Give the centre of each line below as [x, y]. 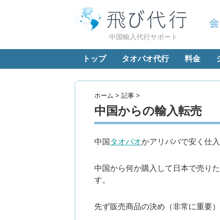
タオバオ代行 [145, 59]
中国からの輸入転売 [148, 111]
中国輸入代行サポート [143, 37]
